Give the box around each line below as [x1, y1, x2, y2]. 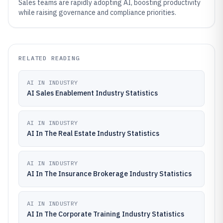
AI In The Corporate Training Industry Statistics [27, 210, 184, 219]
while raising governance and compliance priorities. [18, 8, 176, 17]
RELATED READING [18, 54, 80, 62]
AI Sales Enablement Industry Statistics [27, 89, 158, 98]
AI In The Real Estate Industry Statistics [27, 129, 159, 138]
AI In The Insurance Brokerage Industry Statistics [27, 169, 192, 178]
